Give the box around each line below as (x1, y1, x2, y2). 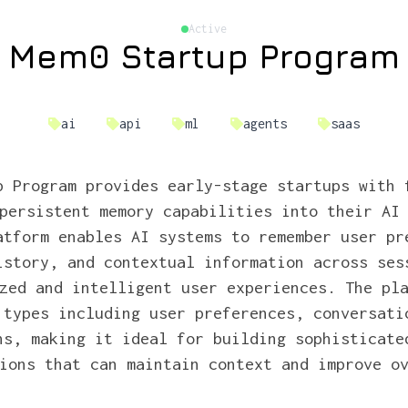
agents (243, 116, 287, 131)
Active (189, 22, 227, 36)
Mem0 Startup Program (8, 36, 400, 76)
